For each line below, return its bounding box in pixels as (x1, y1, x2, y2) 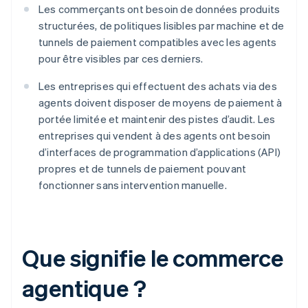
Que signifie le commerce (22, 243, 283, 273)
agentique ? (22, 273, 146, 303)
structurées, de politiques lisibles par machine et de (38, 19, 285, 33)
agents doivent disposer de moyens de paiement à (38, 96, 283, 110)
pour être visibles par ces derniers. (38, 52, 203, 66)
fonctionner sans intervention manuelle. (38, 178, 227, 192)
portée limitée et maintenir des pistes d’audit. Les (38, 112, 276, 126)
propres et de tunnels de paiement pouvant (38, 162, 247, 176)
